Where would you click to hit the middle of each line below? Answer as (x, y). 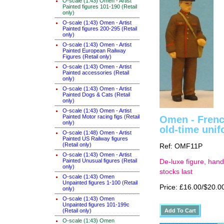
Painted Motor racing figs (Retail (101, 116)
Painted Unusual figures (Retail (100, 160)
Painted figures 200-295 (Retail (100, 28)
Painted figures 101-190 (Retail (100, 6)
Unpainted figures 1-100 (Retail (100, 182)
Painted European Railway (94, 50)
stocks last (176, 172)
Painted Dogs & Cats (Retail (96, 94)
